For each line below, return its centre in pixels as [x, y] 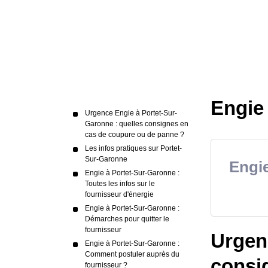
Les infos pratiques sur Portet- [133, 148]
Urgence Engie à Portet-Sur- [131, 113]
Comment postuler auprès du [132, 254]
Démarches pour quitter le [127, 219]
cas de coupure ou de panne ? [135, 135]
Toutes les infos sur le [120, 184]
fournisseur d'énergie [119, 194]
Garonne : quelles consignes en [137, 124]
